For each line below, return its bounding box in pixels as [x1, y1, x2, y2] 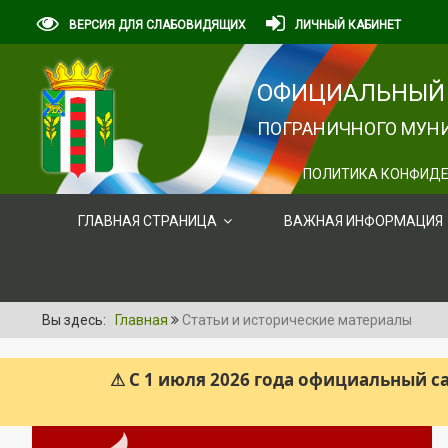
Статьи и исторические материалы [182, 312, 412, 328]
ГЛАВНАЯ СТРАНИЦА [78, 213, 217, 229]
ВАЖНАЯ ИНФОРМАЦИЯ [284, 213, 443, 229]
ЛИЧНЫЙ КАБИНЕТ [295, 18, 401, 32]
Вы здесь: [42, 312, 112, 328]
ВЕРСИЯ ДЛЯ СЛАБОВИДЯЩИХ [69, 18, 246, 32]
